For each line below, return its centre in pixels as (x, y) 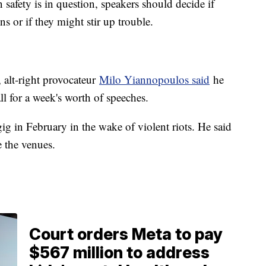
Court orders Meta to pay (126, 235)
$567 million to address (119, 253)
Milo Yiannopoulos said (154, 80)
